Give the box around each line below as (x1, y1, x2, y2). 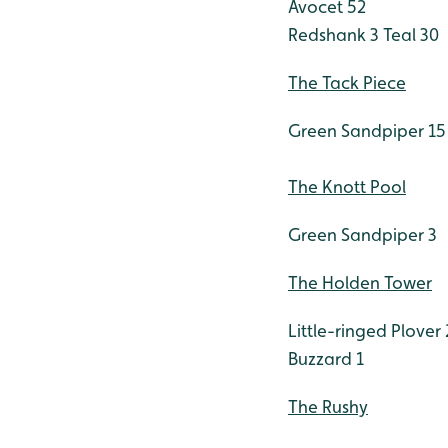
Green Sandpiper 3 (288, 224, 437, 245)
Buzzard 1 (288, 348, 364, 369)
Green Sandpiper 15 (288, 120, 446, 141)
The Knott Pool (288, 176, 406, 197)
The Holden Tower (288, 272, 432, 293)
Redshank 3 (288, 24, 379, 45)
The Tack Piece (288, 72, 406, 93)
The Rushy (288, 396, 368, 417)
